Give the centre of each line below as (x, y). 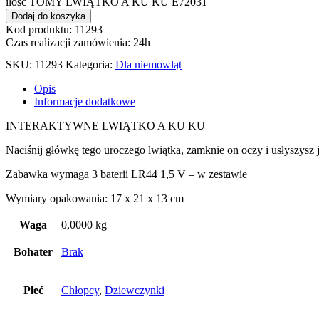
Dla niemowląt (148, 64)
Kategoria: (90, 64)
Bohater (33, 251)
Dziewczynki (135, 290)
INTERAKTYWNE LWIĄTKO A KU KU (105, 125)
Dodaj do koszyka (48, 16)
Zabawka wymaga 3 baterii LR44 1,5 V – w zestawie (126, 174)
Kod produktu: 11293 (54, 29)
